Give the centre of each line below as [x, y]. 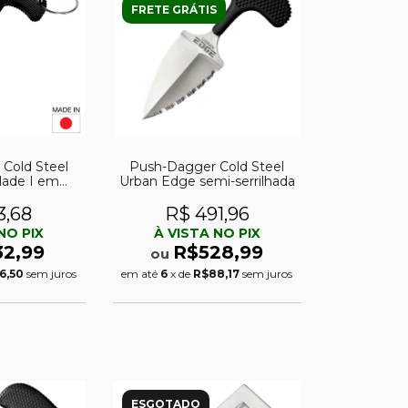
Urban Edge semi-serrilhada [207, 182]
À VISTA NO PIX [207, 234]
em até [141, 274]
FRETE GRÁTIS [173, 9]
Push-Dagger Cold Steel [207, 167]
